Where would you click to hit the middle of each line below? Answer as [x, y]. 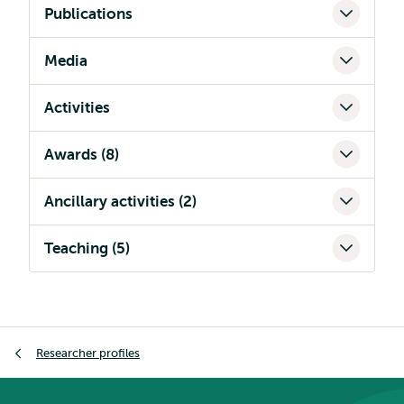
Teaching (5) [87, 248]
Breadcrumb [55, 338]
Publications [88, 14]
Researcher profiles [88, 353]
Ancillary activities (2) [120, 202]
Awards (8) [82, 155]
